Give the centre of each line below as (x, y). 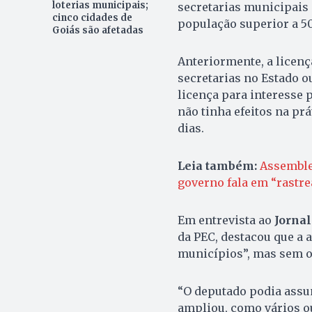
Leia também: (217, 165)
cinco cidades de (92, 17)
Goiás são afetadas (97, 30)
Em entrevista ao (226, 220)
